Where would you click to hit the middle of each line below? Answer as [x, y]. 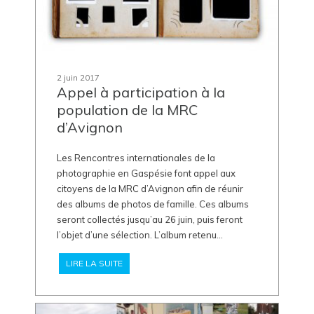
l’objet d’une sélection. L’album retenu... [140, 234]
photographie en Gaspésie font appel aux [146, 173]
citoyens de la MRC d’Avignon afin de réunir [150, 188]
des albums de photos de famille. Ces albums [153, 204]
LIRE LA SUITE [94, 263]
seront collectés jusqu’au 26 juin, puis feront [150, 219]
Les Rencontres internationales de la [136, 157]
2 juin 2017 [78, 77]
